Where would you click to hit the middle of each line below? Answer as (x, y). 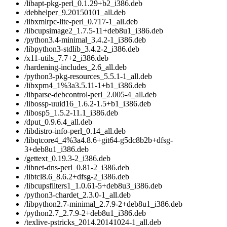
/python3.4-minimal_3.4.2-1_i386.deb (85, 40)
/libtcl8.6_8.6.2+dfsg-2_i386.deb (77, 177)
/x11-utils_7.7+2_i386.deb (66, 58)
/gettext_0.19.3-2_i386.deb (67, 159)
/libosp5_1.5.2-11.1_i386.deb (71, 113)
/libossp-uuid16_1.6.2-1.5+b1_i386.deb (88, 104)
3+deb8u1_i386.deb (56, 149)
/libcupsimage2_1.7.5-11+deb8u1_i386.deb (94, 31)
